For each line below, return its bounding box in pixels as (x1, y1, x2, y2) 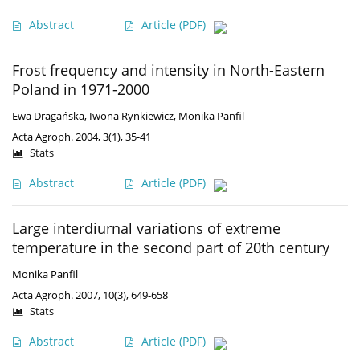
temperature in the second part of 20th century (12, 238, 329, 258)
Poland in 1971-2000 (12, 80, 149, 100)
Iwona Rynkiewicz (89, 109, 174, 124)
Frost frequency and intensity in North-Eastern (12, 60, 325, 80)
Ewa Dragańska (12, 109, 84, 124)
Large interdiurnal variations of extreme (12, 219, 280, 239)
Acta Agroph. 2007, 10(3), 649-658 (12, 288, 168, 303)
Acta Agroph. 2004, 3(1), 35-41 (12, 129, 151, 145)
